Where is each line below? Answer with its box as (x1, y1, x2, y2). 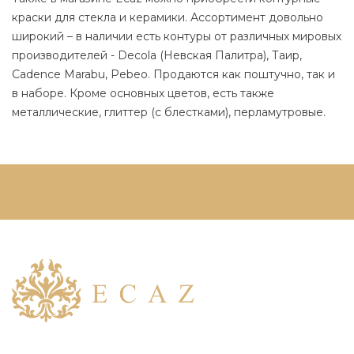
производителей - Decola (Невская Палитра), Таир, (12, 47, 302, 62)
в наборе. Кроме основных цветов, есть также (12, 85, 274, 100)
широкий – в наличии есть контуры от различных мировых (12, 28, 341, 43)
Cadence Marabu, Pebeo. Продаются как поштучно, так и (12, 66, 335, 81)
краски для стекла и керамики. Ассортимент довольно (12, 9, 323, 24)
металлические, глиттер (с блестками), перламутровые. (12, 104, 326, 119)
